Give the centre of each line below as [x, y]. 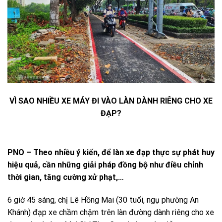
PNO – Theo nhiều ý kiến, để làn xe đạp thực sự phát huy [111, 153]
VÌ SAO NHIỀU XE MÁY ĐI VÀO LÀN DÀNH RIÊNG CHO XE [111, 101]
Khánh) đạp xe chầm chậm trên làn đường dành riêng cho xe [111, 213]
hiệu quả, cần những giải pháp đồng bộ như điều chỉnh [105, 165]
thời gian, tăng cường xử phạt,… [66, 177]
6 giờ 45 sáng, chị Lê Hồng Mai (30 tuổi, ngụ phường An [103, 200]
